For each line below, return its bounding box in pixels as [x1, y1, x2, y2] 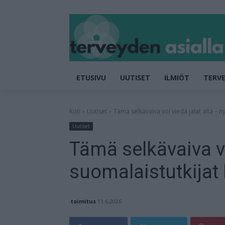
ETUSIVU [76, 72, 106, 82]
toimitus [71, 197, 96, 205]
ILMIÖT [164, 72, 189, 82]
